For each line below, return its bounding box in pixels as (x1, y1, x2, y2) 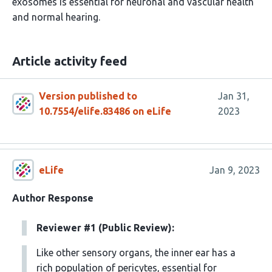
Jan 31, (218, 90, 250, 102)
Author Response (12, 192, 93, 204)
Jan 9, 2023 (209, 164, 260, 175)
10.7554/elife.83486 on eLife (39, 106, 171, 117)
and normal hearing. (12, 12, 100, 23)
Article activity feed (12, 54, 127, 69)
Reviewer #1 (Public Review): (36, 222, 174, 234)
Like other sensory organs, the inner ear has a (36, 247, 236, 259)
